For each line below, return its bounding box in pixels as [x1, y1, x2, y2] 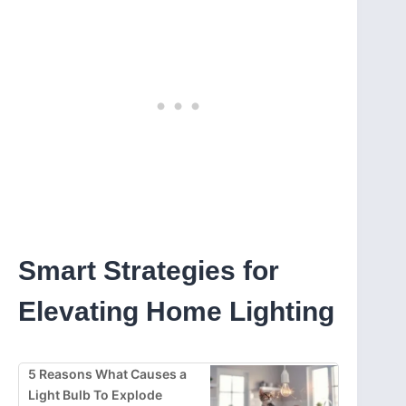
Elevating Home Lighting [18, 295, 334, 326]
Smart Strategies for [18, 255, 279, 285]
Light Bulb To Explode [28, 386, 162, 402]
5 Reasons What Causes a [28, 365, 187, 382]
